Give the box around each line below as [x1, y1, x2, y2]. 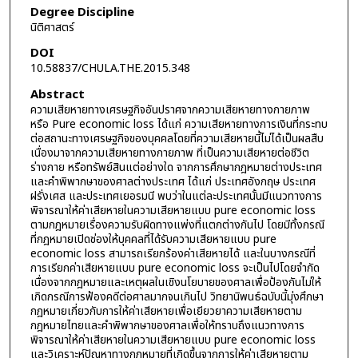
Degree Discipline [30, 2, 134, 22]
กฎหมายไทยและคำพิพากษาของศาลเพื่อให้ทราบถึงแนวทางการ [30, 316, 304, 334]
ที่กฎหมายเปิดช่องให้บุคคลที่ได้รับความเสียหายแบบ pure [30, 230, 276, 248]
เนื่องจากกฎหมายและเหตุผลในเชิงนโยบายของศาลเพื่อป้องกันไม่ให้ [30, 273, 321, 291]
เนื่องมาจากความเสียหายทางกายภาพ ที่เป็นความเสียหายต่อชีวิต [30, 144, 309, 161]
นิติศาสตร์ [30, 18, 74, 36]
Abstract [30, 85, 85, 104]
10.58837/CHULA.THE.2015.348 [30, 60, 190, 78]
